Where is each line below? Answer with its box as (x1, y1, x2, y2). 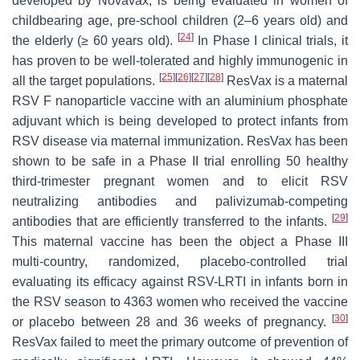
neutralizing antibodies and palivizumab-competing (12, 194, 348, 209)
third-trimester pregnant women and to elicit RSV (12, 174, 348, 189)
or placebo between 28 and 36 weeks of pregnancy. (12, 315, 332, 329)
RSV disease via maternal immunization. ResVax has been (12, 134, 348, 149)
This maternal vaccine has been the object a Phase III (12, 235, 348, 249)
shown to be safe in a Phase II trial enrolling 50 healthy (12, 154, 348, 169)
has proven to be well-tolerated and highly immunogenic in (12, 54, 348, 68)
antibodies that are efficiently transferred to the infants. (12, 215, 332, 229)
